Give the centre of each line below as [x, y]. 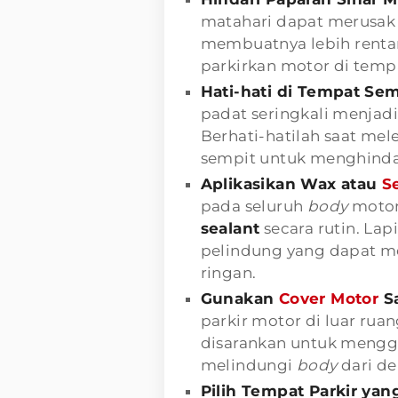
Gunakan [239, 298]
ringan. [228, 272]
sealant [230, 228]
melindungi [248, 365]
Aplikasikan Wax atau [291, 183]
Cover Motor [329, 298]
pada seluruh [254, 206]
